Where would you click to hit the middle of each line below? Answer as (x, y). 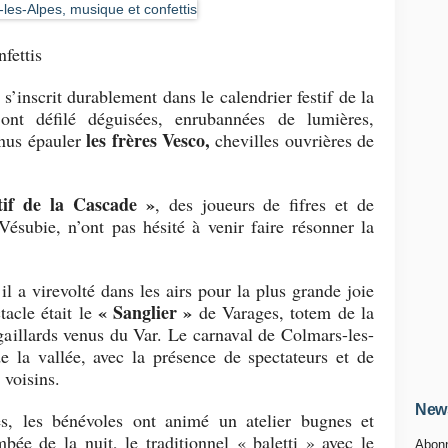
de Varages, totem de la (286, 312)
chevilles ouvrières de (295, 140)
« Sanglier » (148, 312)
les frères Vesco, (148, 140)
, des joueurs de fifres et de (264, 204)
